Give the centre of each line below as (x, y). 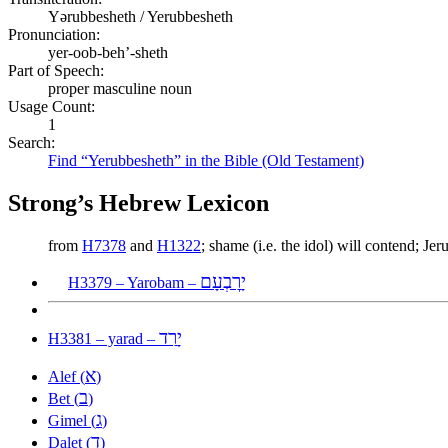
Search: (31, 142)
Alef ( (66, 376)
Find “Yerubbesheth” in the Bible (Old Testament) (206, 160)
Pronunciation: (54, 34)
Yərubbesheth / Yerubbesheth (140, 16)
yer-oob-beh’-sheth (108, 52)
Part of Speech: (56, 70)
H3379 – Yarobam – (134, 282)
